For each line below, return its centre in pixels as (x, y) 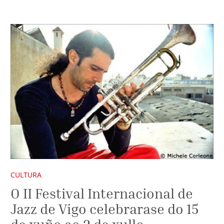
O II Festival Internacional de (102, 193)
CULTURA (26, 175)
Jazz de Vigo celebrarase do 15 (104, 208)
